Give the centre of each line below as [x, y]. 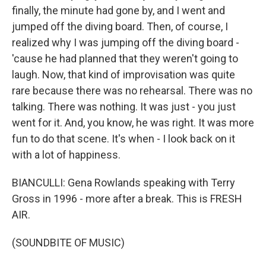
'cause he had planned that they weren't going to [125, 58]
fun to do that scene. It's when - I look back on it [123, 139]
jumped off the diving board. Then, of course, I [120, 26]
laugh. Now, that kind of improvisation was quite [123, 75]
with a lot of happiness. [66, 155]
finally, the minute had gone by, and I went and [118, 10]
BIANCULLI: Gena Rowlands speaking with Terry [123, 183]
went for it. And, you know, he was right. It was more [133, 123]
